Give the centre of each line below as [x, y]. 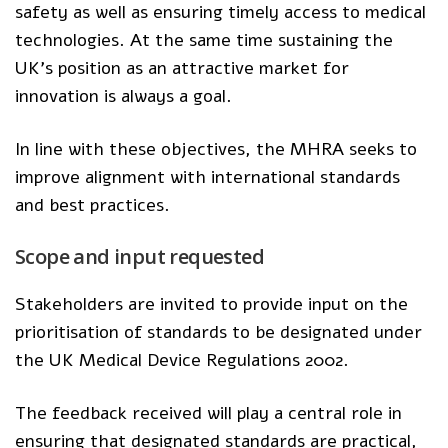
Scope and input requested [139, 256]
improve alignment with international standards [208, 177]
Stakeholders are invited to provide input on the [212, 303]
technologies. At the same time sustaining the [204, 40]
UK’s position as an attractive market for [182, 68]
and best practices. [93, 205]
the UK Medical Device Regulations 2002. [182, 359]
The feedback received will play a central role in [209, 412]
